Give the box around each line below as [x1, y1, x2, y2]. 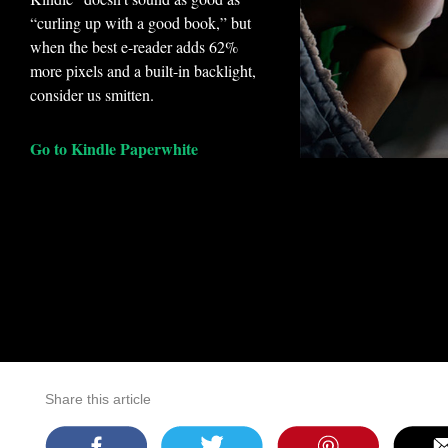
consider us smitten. [30, 84, 154, 105]
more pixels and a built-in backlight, [30, 60, 256, 81]
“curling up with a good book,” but [30, 12, 251, 33]
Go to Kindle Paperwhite [30, 137, 198, 160]
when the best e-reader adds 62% [30, 36, 238, 57]
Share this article [44, 391, 151, 407]
